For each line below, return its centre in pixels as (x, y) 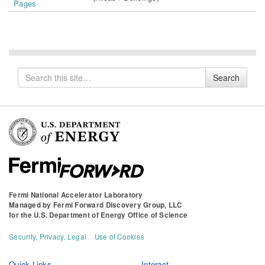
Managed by (31, 205)
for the (22, 215)
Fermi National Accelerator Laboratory (76, 195)
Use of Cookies (119, 236)
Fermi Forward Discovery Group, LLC (117, 205)
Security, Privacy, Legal (48, 236)
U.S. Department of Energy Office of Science (111, 215)
